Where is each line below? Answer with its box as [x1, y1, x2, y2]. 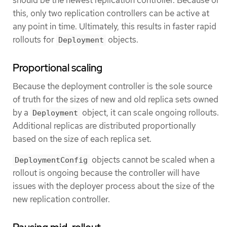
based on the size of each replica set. [13, 133, 152, 144]
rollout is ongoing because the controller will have [13, 167, 200, 178]
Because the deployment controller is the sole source [13, 80, 212, 92]
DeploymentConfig [15, 155, 88, 165]
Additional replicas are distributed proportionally [13, 120, 196, 131]
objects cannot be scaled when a [90, 154, 215, 165]
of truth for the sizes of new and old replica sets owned [13, 93, 218, 105]
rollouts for [13, 33, 56, 45]
